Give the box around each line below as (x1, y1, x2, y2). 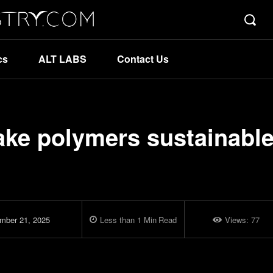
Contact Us (117, 52, 169, 66)
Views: (224, 213, 251, 225)
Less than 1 (100, 213, 142, 225)
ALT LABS (38, 52, 87, 66)
